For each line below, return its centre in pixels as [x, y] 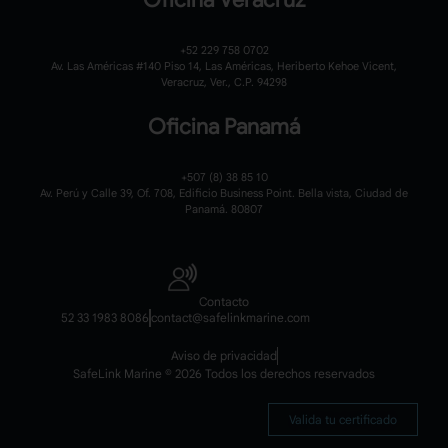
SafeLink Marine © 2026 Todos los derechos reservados [224, 373]
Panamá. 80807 [224, 209]
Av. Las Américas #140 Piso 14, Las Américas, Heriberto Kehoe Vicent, [224, 66]
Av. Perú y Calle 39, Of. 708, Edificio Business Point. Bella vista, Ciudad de [224, 193]
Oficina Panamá [224, 127]
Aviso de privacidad [223, 355]
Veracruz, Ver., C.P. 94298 [224, 82]
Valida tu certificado [343, 419]
